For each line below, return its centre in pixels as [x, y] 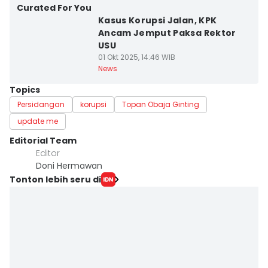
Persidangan [41, 104]
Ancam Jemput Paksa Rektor [167, 33]
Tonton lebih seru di [55, 179]
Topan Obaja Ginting [161, 104]
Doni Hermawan [69, 166]
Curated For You [54, 8]
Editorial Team [43, 141]
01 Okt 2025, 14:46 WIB [136, 57]
